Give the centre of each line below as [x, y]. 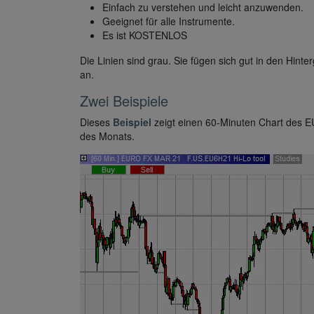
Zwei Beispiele [124, 101]
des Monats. [107, 136]
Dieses [96, 122]
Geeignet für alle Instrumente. [169, 21]
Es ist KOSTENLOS [145, 35]
